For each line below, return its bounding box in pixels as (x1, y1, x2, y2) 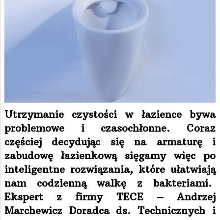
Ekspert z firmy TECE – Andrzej (4, 190, 216, 203)
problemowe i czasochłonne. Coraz (4, 121, 216, 134)
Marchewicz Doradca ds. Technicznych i (4, 204, 216, 217)
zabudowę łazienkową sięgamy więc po (4, 149, 216, 162)
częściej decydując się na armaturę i (4, 135, 216, 148)
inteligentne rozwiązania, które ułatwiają (4, 163, 216, 175)
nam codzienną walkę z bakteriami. (4, 176, 216, 189)
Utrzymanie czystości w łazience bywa (4, 108, 216, 120)
